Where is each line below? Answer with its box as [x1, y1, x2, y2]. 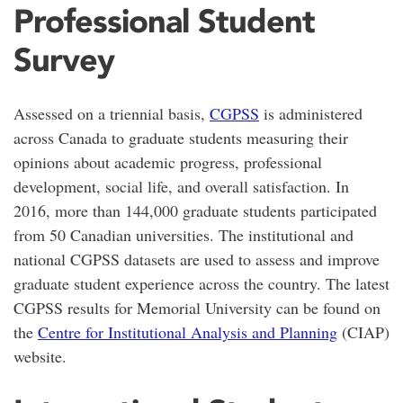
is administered [259, 103, 363, 125]
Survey [13, 40, 114, 80]
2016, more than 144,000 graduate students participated [13, 200, 377, 222]
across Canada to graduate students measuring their [13, 127, 348, 149]
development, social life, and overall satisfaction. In [13, 175, 349, 198]
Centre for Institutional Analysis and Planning [38, 321, 337, 344]
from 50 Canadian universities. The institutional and [13, 224, 354, 246]
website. [13, 345, 67, 368]
